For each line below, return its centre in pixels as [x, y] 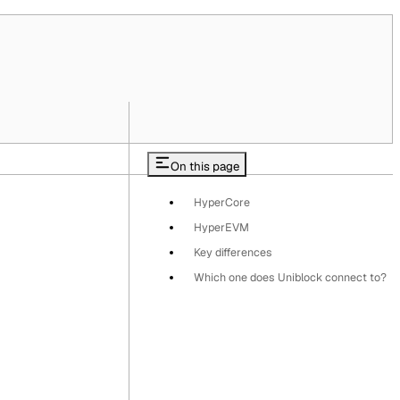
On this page [205, 166]
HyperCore [222, 203]
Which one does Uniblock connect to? [290, 278]
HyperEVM [221, 228]
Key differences [233, 253]
